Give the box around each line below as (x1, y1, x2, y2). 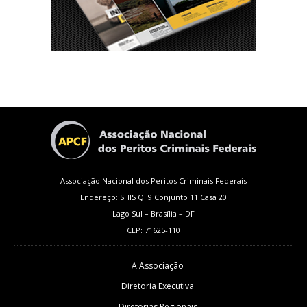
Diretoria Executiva (121, 280, 194, 293)
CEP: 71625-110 (127, 225, 180, 236)
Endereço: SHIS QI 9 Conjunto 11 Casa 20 (80, 192, 227, 203)
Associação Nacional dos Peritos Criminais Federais (60, 175, 247, 186)
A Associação (132, 260, 184, 272)
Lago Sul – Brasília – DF (112, 208, 195, 219)
